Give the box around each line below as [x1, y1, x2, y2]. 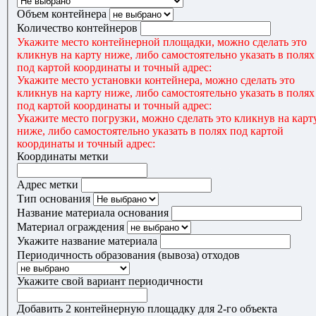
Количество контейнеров [17, 22, 138, 35]
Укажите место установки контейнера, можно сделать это [17, 74, 295, 87]
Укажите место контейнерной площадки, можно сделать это [17, 36, 307, 49]
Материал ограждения [17, 221, 124, 233]
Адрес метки [17, 178, 78, 191]
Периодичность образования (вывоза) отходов [17, 249, 240, 262]
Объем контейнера [17, 8, 107, 20]
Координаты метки [17, 150, 109, 163]
